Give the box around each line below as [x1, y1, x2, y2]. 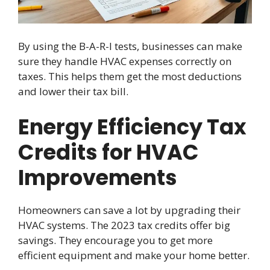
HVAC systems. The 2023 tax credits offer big [18, 218, 230, 232]
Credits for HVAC [18, 137, 199, 167]
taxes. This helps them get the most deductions [18, 69, 242, 84]
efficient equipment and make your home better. [18, 248, 250, 262]
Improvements [18, 162, 177, 192]
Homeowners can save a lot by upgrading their [18, 202, 240, 217]
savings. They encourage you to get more [18, 233, 213, 247]
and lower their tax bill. [18, 84, 128, 99]
